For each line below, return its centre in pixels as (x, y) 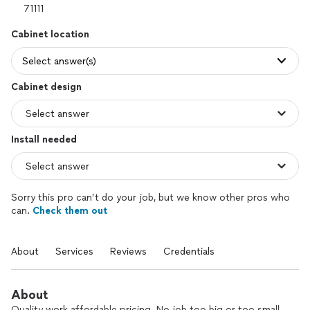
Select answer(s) (59, 61)
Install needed (44, 139)
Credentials (189, 252)
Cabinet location (50, 34)
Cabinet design (46, 87)
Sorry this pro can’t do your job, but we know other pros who (151, 198)
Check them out (70, 211)
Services (74, 252)
